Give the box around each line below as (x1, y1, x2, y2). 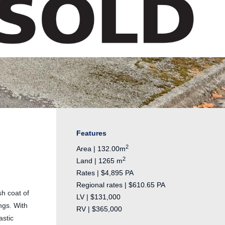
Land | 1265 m (76, 157, 123, 165)
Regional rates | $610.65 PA (76, 181, 165, 189)
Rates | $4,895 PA (76, 169, 134, 177)
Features (76, 129, 106, 138)
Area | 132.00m (76, 145, 126, 153)
